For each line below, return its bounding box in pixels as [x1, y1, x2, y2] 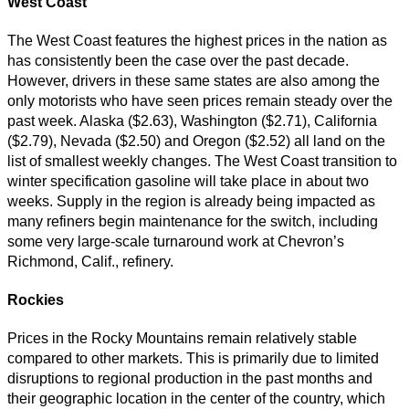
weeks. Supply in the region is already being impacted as [7, 193, 375, 209]
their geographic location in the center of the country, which [7, 390, 385, 406]
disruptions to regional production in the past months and [7, 370, 372, 386]
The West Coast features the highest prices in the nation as [7, 32, 387, 48]
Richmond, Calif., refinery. [7, 253, 173, 269]
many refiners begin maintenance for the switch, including [7, 213, 378, 229]
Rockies [7, 291, 64, 308]
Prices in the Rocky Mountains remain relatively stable [7, 330, 357, 346]
